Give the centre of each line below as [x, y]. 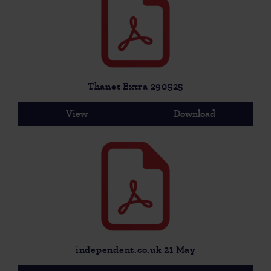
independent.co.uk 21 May [135, 250]
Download [194, 114]
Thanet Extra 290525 [135, 87]
